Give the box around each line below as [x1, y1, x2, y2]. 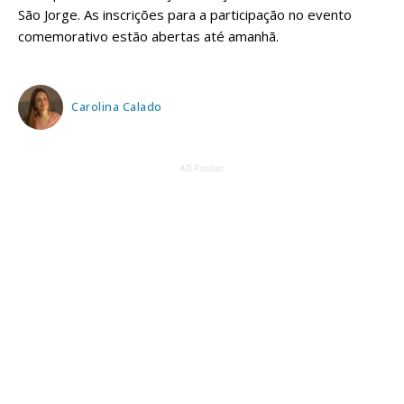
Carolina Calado [71, 98, 162, 115]
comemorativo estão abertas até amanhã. [18, 26, 279, 45]
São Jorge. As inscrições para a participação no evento [18, 5, 352, 23]
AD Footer [179, 161, 224, 173]
